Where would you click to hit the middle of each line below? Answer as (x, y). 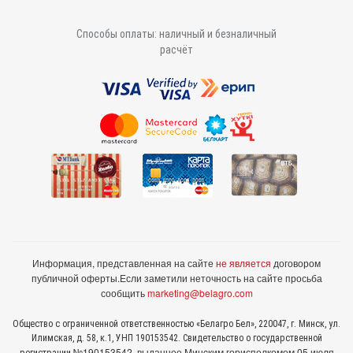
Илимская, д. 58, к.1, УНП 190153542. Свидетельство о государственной (176, 338)
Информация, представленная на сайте (124, 263)
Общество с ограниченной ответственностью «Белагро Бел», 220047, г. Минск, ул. (176, 324)
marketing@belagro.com (200, 293)
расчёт (176, 50)
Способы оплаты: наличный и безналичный (176, 34)
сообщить (124, 293)
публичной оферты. (75, 278)
